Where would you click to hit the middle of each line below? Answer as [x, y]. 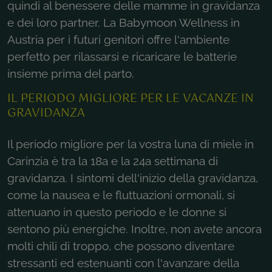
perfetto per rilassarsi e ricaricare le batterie [122, 56]
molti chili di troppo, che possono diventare [121, 246]
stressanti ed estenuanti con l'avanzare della [123, 263]
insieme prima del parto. [71, 73]
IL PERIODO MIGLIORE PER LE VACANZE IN [131, 98]
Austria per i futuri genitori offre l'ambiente [118, 39]
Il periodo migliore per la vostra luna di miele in [131, 144]
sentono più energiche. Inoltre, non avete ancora [134, 229]
